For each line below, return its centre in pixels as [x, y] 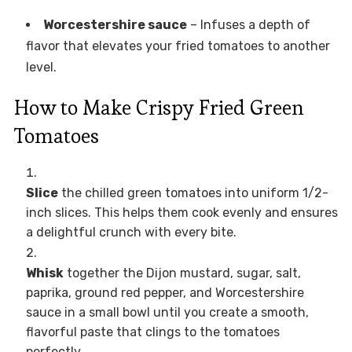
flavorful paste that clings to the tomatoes [152, 332]
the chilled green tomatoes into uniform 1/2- [193, 192]
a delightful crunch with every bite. [131, 232]
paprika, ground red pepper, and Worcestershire [165, 292]
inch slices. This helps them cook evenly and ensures [181, 212]
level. [41, 67]
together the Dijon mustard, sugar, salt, [182, 273]
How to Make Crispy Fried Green [159, 107]
